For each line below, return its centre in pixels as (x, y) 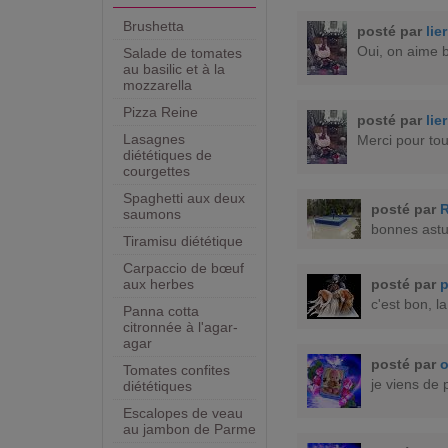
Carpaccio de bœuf (183, 268)
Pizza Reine (160, 112)
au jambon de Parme (189, 429)
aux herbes (158, 284)
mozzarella (157, 85)
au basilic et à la (174, 69)
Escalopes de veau (183, 413)
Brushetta (153, 26)
